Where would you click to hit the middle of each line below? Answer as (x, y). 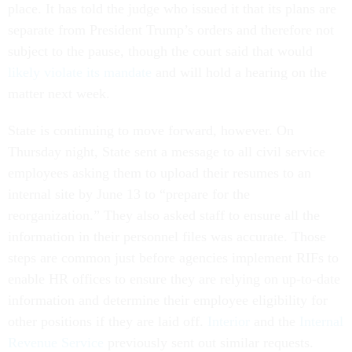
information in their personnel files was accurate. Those (167, 237)
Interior (229, 322)
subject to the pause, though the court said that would (160, 51)
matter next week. (61, 94)
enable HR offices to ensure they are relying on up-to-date (174, 279)
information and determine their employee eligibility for (168, 301)
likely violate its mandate (80, 73)
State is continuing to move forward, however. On (151, 131)
